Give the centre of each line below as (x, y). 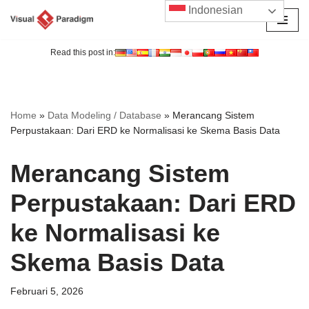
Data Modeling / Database (104, 116)
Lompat (27, 37)
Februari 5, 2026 (47, 292)
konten (26, 70)
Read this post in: (83, 53)
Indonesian (215, 10)
